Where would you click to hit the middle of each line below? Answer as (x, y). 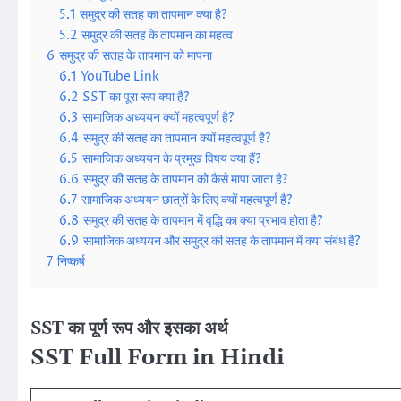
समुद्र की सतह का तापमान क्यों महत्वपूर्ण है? (177, 139)
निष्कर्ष (71, 262)
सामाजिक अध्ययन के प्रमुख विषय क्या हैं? (172, 159)
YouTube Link (120, 77)
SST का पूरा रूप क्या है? (136, 98)
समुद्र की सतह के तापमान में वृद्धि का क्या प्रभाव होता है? (203, 221)
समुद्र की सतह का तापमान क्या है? (154, 15)
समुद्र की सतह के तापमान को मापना (136, 56)
